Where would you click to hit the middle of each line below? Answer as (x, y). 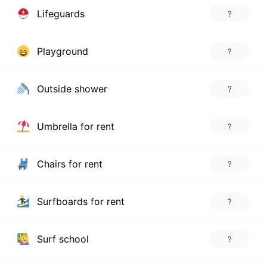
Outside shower (70, 89)
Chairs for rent (68, 164)
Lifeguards (59, 13)
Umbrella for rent (74, 126)
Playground (61, 51)
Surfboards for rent (79, 201)
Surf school (61, 239)
